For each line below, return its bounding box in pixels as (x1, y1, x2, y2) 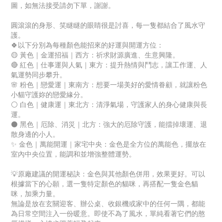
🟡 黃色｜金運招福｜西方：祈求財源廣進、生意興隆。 (11, 51, 179, 60)
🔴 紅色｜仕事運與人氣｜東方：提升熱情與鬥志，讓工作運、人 (11, 60, 207, 70)
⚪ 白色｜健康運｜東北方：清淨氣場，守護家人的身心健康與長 (11, 100, 207, 110)
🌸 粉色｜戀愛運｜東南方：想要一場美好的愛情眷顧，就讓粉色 (11, 80, 207, 90)
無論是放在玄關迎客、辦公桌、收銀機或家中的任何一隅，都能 (11, 199, 205, 209)
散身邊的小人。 (11, 130, 59, 139)
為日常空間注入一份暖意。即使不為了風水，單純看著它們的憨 (11, 209, 205, 219)
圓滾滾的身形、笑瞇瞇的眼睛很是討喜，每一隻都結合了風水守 (11, 21, 205, 30)
